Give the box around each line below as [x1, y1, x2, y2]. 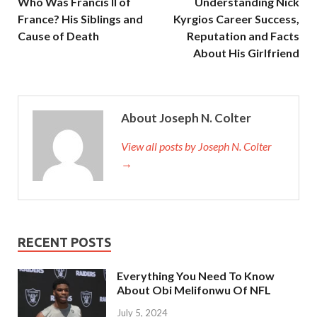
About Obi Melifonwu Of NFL [117, 282, 271, 296]
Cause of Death [18, 28, 99, 42]
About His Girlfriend [193, 45, 299, 59]
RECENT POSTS [18, 234, 111, 249]
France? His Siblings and [18, 11, 143, 25]
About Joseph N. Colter [121, 110, 251, 125]
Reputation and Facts [187, 28, 299, 42]
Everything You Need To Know [117, 268, 275, 282]
